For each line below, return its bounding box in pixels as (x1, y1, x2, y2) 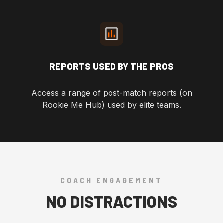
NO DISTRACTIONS (46, 192, 177, 211)
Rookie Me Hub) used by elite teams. (42, 100, 181, 110)
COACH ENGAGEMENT (60, 175, 163, 185)
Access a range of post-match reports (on (31, 88, 192, 98)
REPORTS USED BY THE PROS (49, 61, 174, 72)
